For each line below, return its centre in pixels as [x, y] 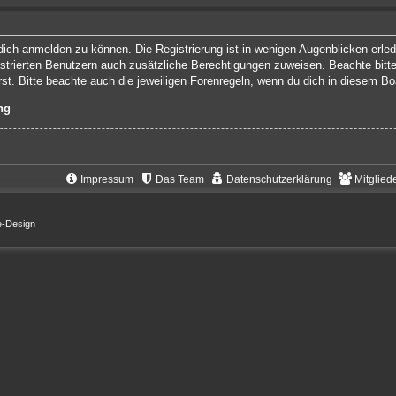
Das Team [179, 179]
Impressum [107, 179]
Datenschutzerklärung [279, 179]
